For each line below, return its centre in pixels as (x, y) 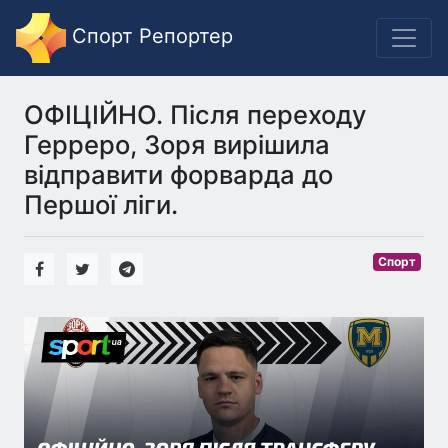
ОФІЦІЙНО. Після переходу (195, 114)
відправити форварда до (178, 174)
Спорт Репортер (149, 36)
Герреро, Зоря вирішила (177, 144)
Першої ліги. (101, 204)
